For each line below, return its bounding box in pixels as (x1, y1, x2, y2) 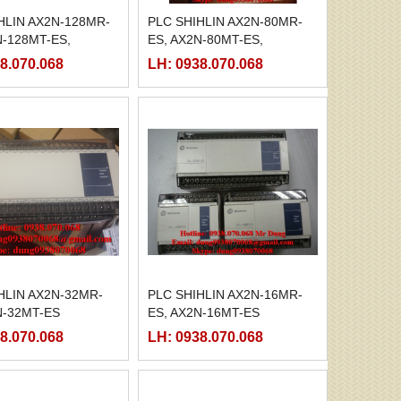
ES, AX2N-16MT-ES (147, 305, 260, 320)
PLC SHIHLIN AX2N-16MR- (147, 287, 303, 303)
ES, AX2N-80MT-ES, (147, 31, 263, 47)
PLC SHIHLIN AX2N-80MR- (147, 13, 303, 29)
